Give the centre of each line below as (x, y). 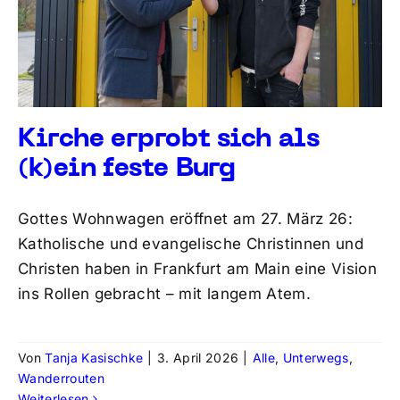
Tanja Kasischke (94, 358)
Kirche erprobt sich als (168, 140)
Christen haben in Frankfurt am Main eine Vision (197, 269)
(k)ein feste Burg (126, 170)
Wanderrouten (61, 379)
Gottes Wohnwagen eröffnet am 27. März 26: (185, 219)
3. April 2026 (198, 358)
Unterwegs (316, 358)
